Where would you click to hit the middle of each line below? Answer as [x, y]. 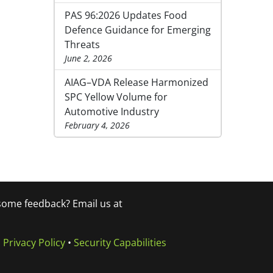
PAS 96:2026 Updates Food [126, 16]
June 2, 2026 [88, 58]
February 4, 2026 [97, 126]
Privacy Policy [34, 243]
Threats [82, 45]
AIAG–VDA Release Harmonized [136, 83]
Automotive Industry [112, 112]
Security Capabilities [120, 243]
